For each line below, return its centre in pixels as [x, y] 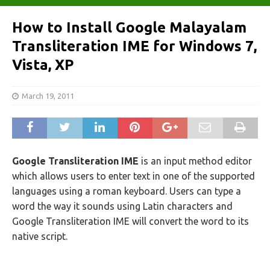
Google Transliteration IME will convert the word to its [130, 221]
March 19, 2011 [48, 96]
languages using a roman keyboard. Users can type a [127, 191]
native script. [40, 236]
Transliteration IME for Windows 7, [134, 46]
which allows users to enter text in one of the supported [133, 176]
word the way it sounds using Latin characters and [122, 206]
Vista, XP [43, 65]
